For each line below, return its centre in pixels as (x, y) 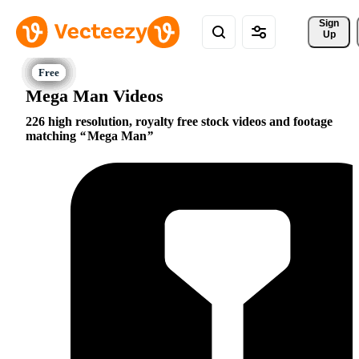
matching (52, 136)
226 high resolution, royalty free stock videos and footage (179, 122)
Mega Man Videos (95, 95)
